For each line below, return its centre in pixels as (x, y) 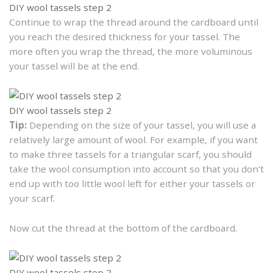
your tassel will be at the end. (74, 66)
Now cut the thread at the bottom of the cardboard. (123, 228)
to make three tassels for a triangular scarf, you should (130, 154)
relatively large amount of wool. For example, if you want (133, 140)
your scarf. (32, 198)
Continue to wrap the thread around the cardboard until (134, 22)
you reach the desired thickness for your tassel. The (125, 37)
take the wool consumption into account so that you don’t (136, 169)
